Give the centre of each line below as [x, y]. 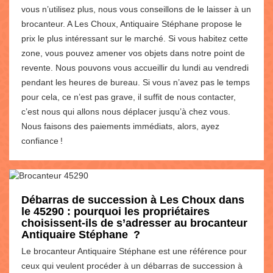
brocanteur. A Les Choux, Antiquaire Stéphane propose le [132, 23]
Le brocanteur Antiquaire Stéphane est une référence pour [134, 251]
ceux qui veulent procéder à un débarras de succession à [132, 265]
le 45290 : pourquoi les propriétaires [115, 211]
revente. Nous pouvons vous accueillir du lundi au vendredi [135, 67]
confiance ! [42, 140]
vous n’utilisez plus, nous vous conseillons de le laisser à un [136, 9]
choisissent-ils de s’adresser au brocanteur [134, 223]
